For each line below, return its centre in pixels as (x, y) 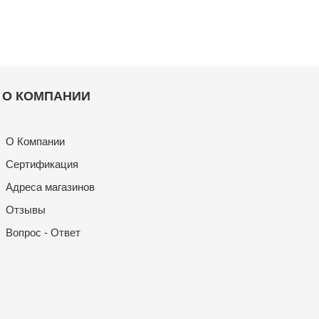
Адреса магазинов (50, 187)
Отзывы (25, 210)
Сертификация (42, 164)
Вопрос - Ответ (43, 232)
